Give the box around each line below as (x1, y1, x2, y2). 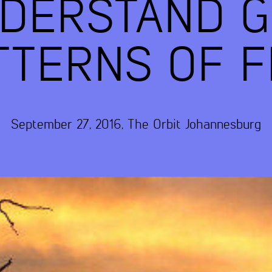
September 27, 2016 (11, 118, 121, 132)
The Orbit (127, 118, 181, 132)
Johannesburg (185, 118, 261, 132)
